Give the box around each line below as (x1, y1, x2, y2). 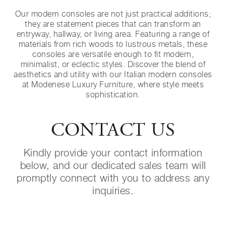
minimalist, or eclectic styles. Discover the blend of (20, 60, 206, 69)
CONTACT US (51, 122, 175, 141)
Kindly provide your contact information (23, 147, 203, 159)
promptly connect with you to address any (17, 172, 209, 184)
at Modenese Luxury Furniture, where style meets (22, 80, 204, 89)
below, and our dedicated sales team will (20, 159, 206, 172)
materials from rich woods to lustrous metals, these (18, 39, 208, 49)
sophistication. (86, 90, 140, 99)
